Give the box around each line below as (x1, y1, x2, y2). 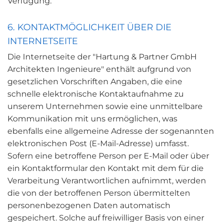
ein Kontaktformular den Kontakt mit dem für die (7, 164, 204, 173)
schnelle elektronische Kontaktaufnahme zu (7, 89, 184, 99)
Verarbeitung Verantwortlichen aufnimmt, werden (7, 176, 206, 185)
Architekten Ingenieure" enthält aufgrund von (7, 64, 191, 74)
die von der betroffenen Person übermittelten (7, 188, 190, 198)
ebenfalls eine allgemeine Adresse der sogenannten (7, 126, 214, 136)
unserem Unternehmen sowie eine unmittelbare (7, 102, 203, 111)
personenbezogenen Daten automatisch (7, 201, 170, 210)
